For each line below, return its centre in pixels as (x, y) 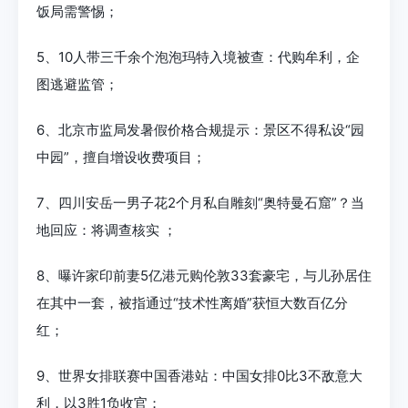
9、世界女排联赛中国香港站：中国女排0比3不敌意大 (199, 375)
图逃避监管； (77, 84)
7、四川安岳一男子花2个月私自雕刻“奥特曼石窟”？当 (200, 202)
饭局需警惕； (77, 11)
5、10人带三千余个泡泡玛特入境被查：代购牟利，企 (198, 56)
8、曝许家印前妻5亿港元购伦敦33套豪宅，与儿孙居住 (204, 275)
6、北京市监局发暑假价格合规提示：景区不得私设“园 (200, 129)
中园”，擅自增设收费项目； (121, 157)
